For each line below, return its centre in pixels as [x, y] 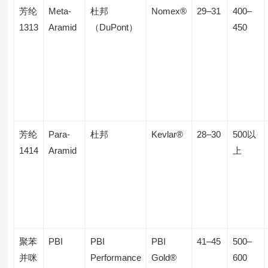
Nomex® [169, 11]
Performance [116, 258]
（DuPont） [114, 27]
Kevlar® [167, 134]
